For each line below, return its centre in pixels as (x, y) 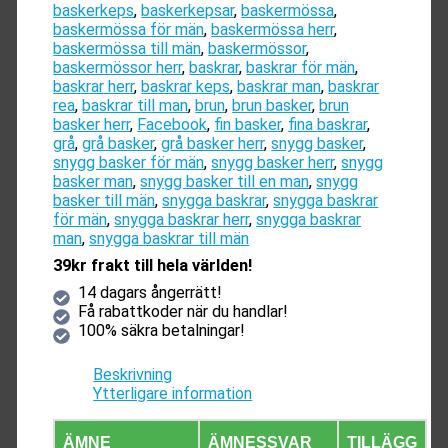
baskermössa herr (273, 29)
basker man (93, 181)
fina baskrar (328, 124)
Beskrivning (133, 374)
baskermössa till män (127, 48)
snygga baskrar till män (169, 238)
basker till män (104, 200)
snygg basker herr (273, 162)
